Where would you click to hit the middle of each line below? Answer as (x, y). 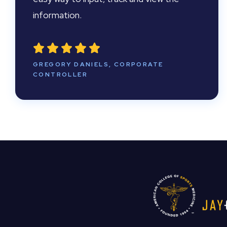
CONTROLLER (61, 74)
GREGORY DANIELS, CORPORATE (98, 64)
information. (57, 15)
